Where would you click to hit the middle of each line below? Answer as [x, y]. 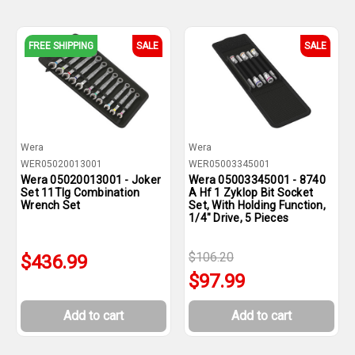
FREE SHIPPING [61, 46]
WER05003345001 [229, 164]
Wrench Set [51, 205]
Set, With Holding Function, [257, 205]
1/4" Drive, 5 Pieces [239, 218]
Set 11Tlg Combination [80, 193]
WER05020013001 [61, 164]
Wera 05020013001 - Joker [91, 180]
